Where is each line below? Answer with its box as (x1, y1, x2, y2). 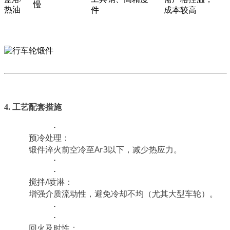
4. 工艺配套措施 (4, 103, 62, 112)
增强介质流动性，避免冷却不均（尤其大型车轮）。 (29, 187, 218, 199)
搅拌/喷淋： (29, 176, 73, 187)
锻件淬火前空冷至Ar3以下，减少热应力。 (29, 143, 182, 155)
